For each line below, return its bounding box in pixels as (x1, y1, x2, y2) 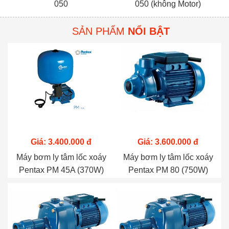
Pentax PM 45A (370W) (18, 166, 104, 174)
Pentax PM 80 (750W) (128, 166, 208, 174)
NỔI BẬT (128, 26, 170, 37)
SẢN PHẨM (72, 26, 128, 37)
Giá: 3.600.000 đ (138, 138, 198, 146)
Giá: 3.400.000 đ (31, 138, 91, 146)
